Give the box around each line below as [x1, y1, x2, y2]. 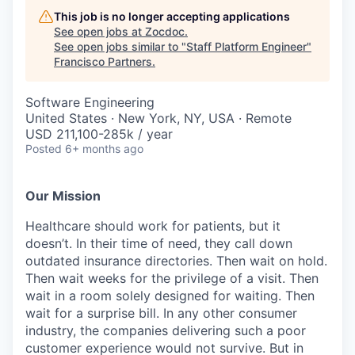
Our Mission [25, 188, 101, 204]
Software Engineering [25, 94, 155, 110]
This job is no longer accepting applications [54, 10, 290, 23]
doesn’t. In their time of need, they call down [25, 235, 292, 251]
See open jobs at [54, 25, 145, 38]
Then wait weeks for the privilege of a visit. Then [25, 270, 319, 286]
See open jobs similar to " [54, 40, 186, 53]
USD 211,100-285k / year [25, 126, 173, 142]
